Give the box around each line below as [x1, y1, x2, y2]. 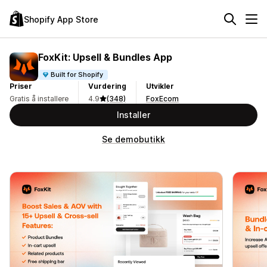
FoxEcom [146, 94, 179, 103]
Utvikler [146, 82, 174, 91]
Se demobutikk [102, 134, 165, 144]
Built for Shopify [51, 70, 104, 79]
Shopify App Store [24, 14, 98, 24]
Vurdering [88, 82, 126, 91]
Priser [10, 82, 32, 91]
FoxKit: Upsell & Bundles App [38, 51, 172, 63]
